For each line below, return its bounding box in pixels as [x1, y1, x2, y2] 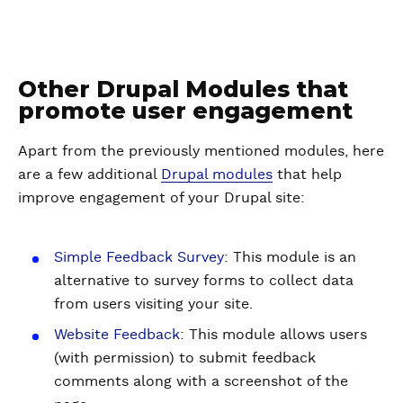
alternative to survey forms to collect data [54, 273, 354, 288]
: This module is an [224, 249, 356, 264]
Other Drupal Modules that [18, 75, 348, 103]
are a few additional [18, 166, 161, 182]
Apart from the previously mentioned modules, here [18, 143, 384, 158]
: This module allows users [180, 327, 367, 342]
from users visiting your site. [54, 296, 253, 311]
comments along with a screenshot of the [54, 373, 348, 389]
